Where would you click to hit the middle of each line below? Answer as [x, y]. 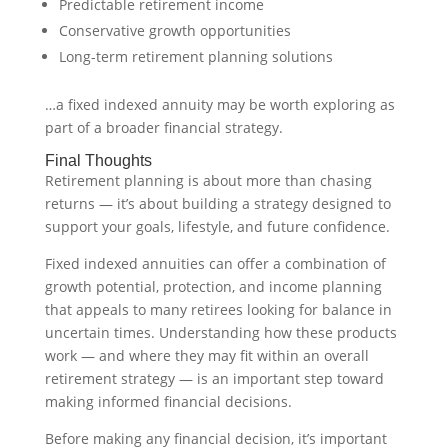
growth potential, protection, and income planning [213, 287]
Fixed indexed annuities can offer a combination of [215, 264]
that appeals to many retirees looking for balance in [218, 310]
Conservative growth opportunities [174, 31]
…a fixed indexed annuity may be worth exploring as [219, 105]
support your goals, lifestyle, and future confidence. [217, 227]
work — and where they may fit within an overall [206, 356]
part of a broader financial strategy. [163, 128]
